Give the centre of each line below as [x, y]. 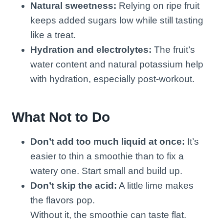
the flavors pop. [63, 200]
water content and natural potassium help [117, 64]
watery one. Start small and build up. [106, 171]
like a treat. [53, 35]
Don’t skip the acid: [74, 185]
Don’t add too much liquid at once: [108, 141]
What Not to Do [61, 117]
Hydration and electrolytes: [91, 49]
